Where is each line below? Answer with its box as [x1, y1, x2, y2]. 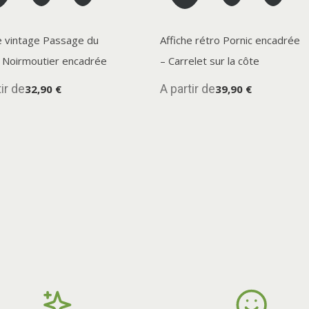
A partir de [159, 81, 215, 96]
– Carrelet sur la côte [159, 53, 259, 68]
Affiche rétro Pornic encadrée [159, 32, 300, 47]
